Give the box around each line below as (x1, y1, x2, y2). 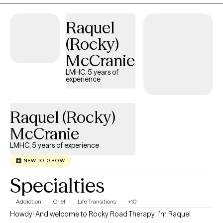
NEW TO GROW (23, 157, 65, 164)
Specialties (10, 173, 105, 198)
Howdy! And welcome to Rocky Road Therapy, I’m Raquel (10, 209, 157, 219)
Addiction (16, 197, 41, 205)
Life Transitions (78, 197, 116, 205)
